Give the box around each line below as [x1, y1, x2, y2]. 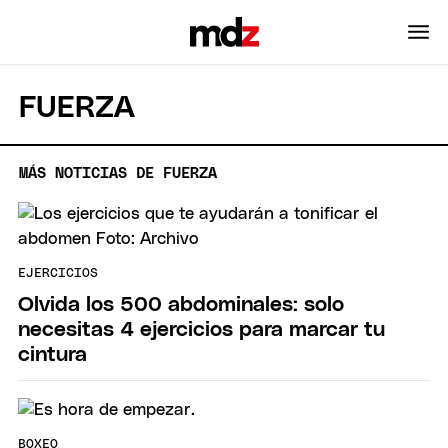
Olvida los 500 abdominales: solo [18, 293, 344, 315]
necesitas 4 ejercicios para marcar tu [18, 318, 385, 340]
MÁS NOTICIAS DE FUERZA [19, 165, 218, 181]
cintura [18, 343, 87, 365]
